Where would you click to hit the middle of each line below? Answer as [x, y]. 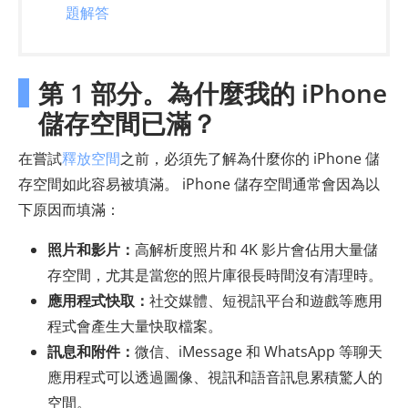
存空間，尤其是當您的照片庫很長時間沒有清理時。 [215, 275]
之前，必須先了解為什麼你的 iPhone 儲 [250, 159]
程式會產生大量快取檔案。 [135, 326]
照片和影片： [91, 250]
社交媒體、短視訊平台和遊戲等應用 [266, 301]
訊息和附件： [91, 352]
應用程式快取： [98, 301]
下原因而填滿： [69, 210]
